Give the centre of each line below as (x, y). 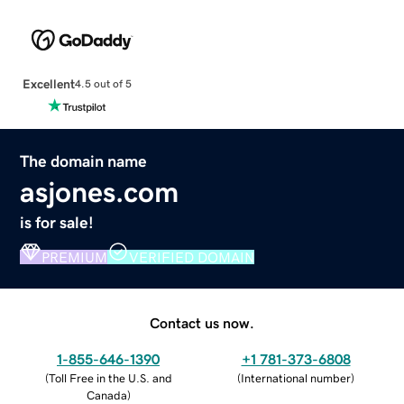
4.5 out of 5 (103, 84)
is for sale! (57, 222)
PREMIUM (75, 257)
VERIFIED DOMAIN (192, 257)
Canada (106, 395)
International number (296, 378)
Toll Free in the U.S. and (110, 378)
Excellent (48, 83)
